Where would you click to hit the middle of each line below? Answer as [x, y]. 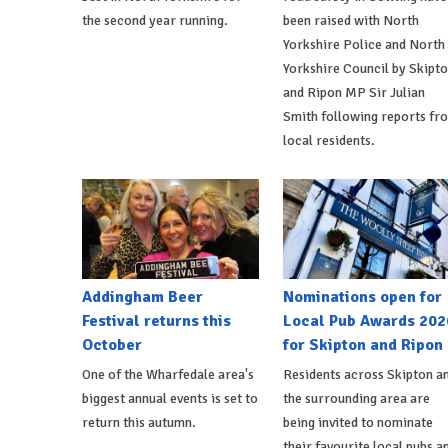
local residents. [328, 141]
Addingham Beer [142, 296]
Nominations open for [362, 296]
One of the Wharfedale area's [168, 374]
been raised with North [350, 21]
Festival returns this [156, 320]
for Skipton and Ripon [362, 344]
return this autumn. [139, 422]
